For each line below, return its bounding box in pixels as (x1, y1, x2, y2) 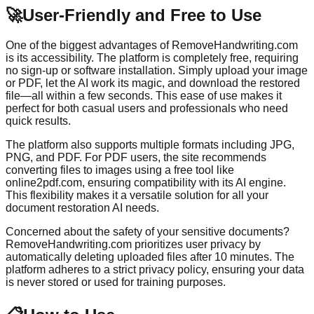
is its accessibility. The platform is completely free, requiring (6, 51, 299, 64)
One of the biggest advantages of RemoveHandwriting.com (6, 39, 298, 51)
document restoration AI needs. (6, 201, 159, 214)
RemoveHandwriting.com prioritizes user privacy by (6, 238, 261, 250)
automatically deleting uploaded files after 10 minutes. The (6, 250, 294, 263)
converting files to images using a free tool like (6, 163, 234, 176)
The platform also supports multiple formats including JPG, (6, 138, 294, 151)
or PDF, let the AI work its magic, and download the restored (6, 76, 300, 89)
